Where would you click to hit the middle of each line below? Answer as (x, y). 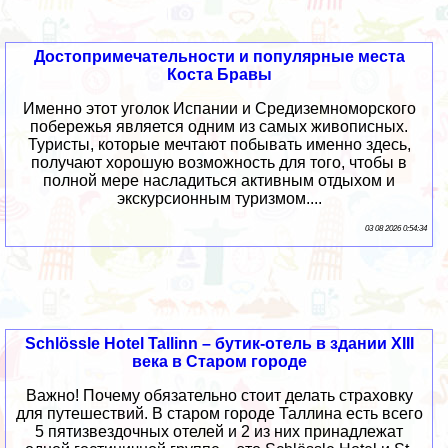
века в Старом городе (219, 361)
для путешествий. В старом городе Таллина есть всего (219, 413)
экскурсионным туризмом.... (219, 198)
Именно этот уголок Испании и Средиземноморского (219, 108)
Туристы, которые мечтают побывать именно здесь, (219, 144)
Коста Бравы (219, 74)
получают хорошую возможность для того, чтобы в (219, 162)
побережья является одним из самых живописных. (219, 126)
